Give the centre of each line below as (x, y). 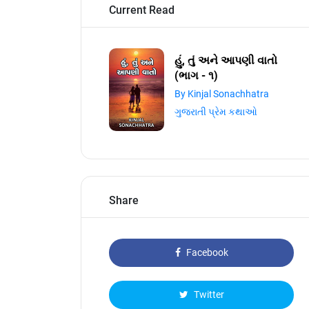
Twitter (208, 295)
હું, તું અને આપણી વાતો (226, 60)
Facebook (206, 252)
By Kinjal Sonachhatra (222, 94)
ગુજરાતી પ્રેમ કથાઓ (216, 112)
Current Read (142, 10)
